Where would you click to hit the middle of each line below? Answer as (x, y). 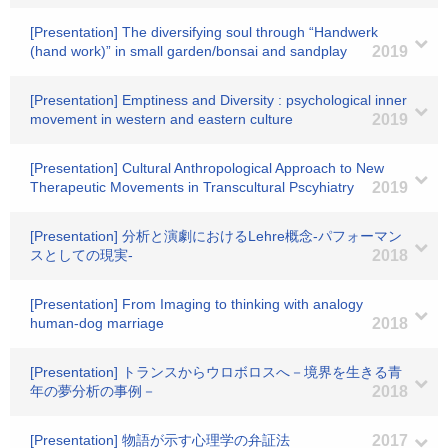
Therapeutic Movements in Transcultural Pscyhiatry (192, 187)
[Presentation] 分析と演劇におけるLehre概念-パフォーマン (216, 236)
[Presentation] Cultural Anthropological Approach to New (207, 168)
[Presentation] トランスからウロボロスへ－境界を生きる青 (216, 372)
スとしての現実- (81, 255)
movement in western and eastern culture (161, 119)
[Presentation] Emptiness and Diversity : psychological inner (218, 100)
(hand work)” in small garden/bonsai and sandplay (188, 51)
